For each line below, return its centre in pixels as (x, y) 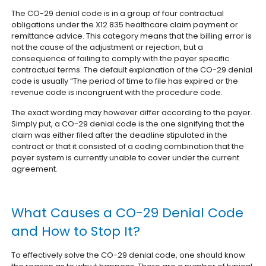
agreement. (35, 169)
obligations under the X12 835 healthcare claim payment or (125, 25)
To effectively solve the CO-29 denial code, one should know (129, 255)
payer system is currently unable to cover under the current (126, 158)
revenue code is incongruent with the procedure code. (117, 92)
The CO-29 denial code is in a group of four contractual (118, 13)
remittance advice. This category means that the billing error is (132, 36)
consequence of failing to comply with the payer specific (121, 58)
